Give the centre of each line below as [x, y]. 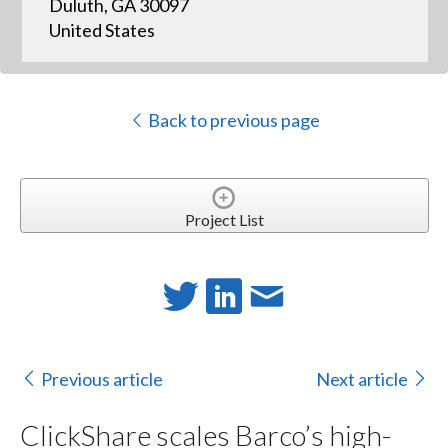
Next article [362, 378]
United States [101, 30]
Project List [224, 219]
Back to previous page [232, 120]
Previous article [101, 378]
